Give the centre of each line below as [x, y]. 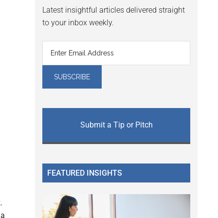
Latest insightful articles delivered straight [114, 10]
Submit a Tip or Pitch [116, 125]
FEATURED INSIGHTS [85, 173]
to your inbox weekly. [78, 23]
